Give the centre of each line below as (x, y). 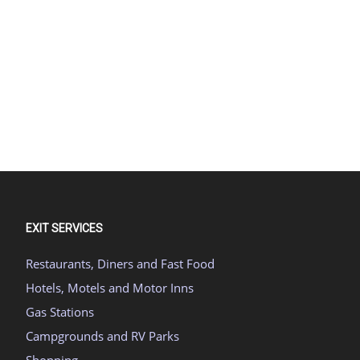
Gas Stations (60, 312)
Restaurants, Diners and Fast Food (120, 264)
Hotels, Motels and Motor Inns (110, 288)
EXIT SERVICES (64, 229)
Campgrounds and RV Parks (102, 336)
